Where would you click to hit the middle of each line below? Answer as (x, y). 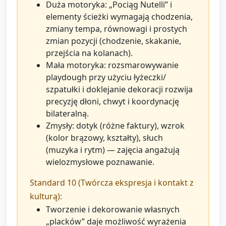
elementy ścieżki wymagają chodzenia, (119, 17)
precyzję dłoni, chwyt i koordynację (112, 102)
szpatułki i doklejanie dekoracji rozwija (119, 90)
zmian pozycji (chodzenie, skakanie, (114, 41)
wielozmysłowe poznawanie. (100, 162)
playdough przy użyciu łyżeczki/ (106, 77)
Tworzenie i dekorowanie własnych (113, 210)
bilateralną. (67, 114)
